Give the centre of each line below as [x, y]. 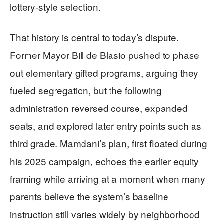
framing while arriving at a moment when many [108, 178]
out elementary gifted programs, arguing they [104, 72]
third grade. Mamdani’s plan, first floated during [109, 143]
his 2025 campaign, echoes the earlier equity [104, 161]
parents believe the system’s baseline [89, 196]
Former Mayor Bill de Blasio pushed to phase [105, 55]
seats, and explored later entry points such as [106, 125]
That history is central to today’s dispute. [94, 37]
